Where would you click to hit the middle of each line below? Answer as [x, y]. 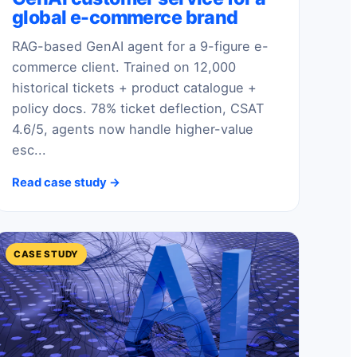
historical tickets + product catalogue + [134, 88]
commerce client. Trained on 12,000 [124, 67]
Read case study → [66, 182]
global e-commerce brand [125, 17]
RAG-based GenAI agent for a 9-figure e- [140, 47]
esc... [29, 150]
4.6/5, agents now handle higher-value [133, 129]
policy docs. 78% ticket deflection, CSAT [138, 109]
